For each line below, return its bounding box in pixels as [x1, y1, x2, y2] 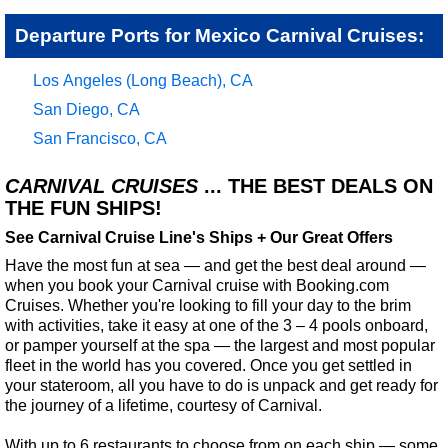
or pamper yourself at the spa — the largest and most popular [5, 336, 435, 354]
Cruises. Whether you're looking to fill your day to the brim [5, 296, 411, 314]
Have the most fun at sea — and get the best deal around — [5, 256, 426, 274]
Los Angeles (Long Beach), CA [33, 71, 253, 89]
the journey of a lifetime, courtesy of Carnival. [5, 396, 322, 414]
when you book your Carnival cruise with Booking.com [5, 276, 389, 294]
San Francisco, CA [33, 129, 167, 147]
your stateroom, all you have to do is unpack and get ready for [5, 376, 438, 394]
